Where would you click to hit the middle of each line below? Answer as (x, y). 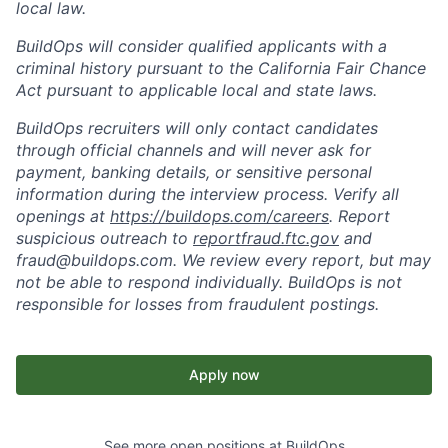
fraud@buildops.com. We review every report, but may (223, 260)
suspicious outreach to (104, 238)
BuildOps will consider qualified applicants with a (201, 46)
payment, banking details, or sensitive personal (194, 172)
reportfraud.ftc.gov (266, 238)
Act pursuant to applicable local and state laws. (196, 90)
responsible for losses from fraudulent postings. (197, 304)
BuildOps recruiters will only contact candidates (197, 128)
